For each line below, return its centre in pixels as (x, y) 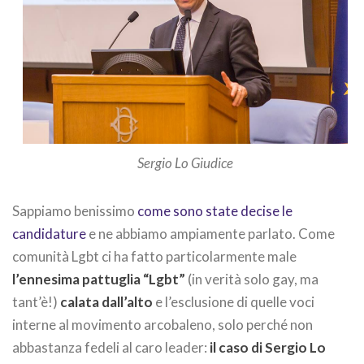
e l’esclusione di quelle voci (234, 302)
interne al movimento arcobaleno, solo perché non (162, 325)
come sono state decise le (215, 211)
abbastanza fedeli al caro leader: (111, 348)
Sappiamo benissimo (75, 211)
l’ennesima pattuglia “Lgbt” (99, 279)
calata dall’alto (106, 302)
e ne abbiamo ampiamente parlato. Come (210, 234)
